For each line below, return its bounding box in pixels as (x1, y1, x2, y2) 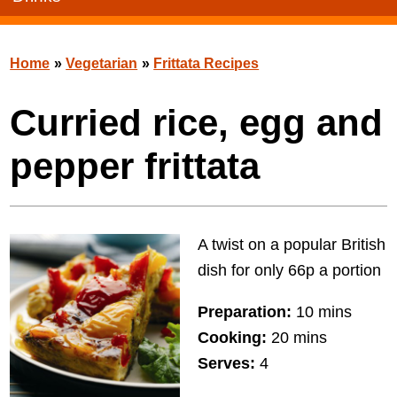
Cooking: (197, 328, 267, 347)
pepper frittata (10, 145, 261, 188)
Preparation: (197, 302, 292, 322)
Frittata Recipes (153, 56, 260, 72)
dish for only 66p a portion (197, 261, 381, 280)
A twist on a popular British (197, 235, 385, 254)
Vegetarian (66, 56, 138, 72)
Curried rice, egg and (10, 102, 384, 144)
